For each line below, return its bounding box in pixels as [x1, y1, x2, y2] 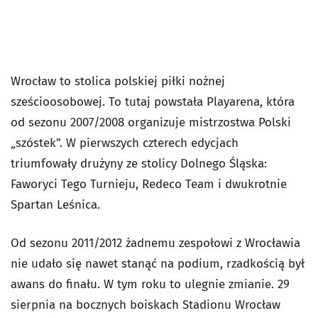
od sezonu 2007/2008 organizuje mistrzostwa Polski [11, 115, 291, 130]
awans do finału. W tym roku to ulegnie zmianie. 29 [11, 277, 290, 292]
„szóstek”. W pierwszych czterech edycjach [11, 136, 238, 150]
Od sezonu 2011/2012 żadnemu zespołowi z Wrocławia [11, 236, 300, 251]
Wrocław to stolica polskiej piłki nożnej [11, 74, 225, 89]
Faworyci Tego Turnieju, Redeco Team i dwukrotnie [11, 177, 287, 192]
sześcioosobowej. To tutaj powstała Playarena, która [11, 94, 295, 109]
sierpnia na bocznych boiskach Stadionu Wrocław [11, 297, 280, 312]
